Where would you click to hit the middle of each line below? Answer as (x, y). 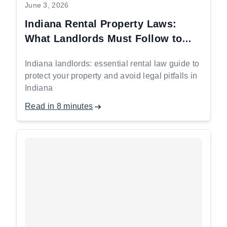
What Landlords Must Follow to (104, 39)
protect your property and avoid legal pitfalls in (111, 76)
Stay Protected (62, 53)
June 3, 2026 (47, 5)
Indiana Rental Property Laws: (101, 24)
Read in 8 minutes (59, 106)
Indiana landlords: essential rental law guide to (112, 64)
